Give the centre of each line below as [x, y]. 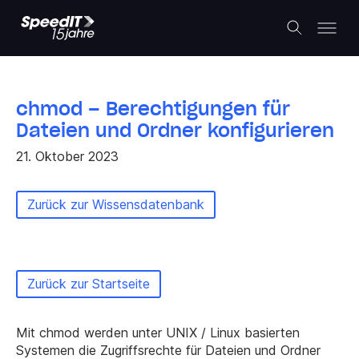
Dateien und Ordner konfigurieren [175, 130]
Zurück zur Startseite [89, 284]
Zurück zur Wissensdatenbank [116, 204]
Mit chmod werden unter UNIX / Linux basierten [158, 333]
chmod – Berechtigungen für [153, 109]
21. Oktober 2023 [67, 156]
